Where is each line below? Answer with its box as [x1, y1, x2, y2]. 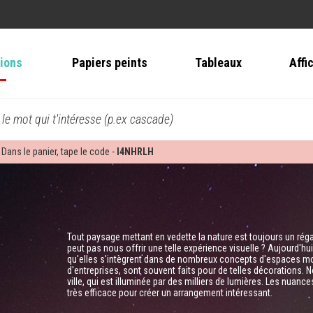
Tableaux [194, 55, 242, 71]
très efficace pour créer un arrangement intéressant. [66, 287, 272, 299]
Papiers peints [71, 55, 147, 71]
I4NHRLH [117, 146, 154, 158]
